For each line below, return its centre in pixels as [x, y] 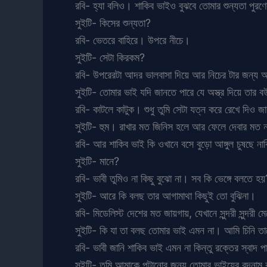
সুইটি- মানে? [97, 161]
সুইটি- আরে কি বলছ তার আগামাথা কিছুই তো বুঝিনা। [165, 195]
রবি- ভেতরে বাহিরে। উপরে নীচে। [133, 40]
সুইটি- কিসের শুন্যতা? [113, 23]
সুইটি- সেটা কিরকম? [110, 57]
